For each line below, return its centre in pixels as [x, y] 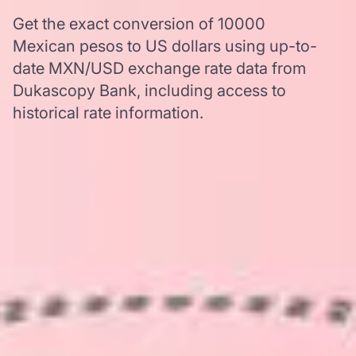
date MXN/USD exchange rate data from [159, 68]
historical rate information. [108, 113]
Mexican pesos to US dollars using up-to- [165, 46]
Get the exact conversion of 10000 [139, 24]
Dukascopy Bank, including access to [149, 91]
